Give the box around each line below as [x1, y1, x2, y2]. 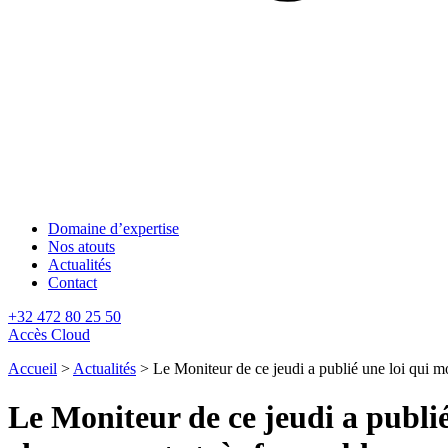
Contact [48, 274, 97, 291]
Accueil [8, 360, 57, 377]
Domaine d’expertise [48, 220, 179, 237]
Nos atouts [48, 238, 115, 255]
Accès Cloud [8, 326, 90, 343]
